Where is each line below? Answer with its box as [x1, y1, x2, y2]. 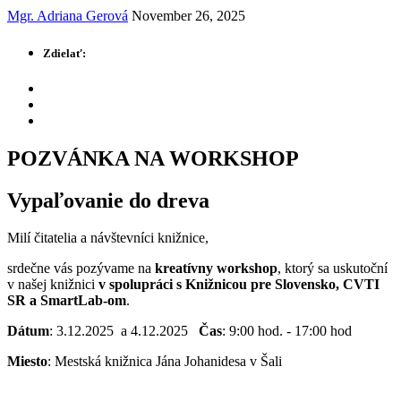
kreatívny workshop [155, 260, 277, 277]
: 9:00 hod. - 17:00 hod [222, 323, 352, 339]
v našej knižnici [7, 277, 98, 293]
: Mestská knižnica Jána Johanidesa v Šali [47, 354, 282, 370]
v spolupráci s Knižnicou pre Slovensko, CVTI [98, 277, 380, 293]
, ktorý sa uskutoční [277, 260, 388, 277]
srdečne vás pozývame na [7, 260, 155, 277]
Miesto [7, 354, 47, 370]
